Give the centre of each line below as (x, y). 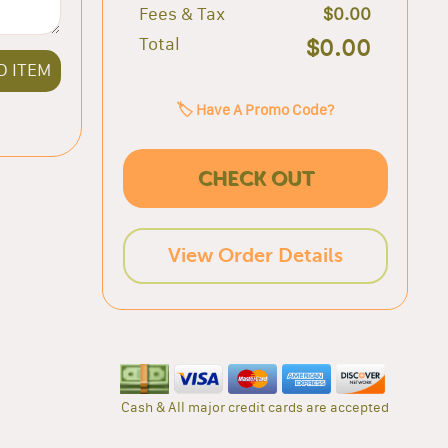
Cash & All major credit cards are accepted (255, 406)
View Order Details (255, 255)
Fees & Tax (182, 13)
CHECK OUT (255, 178)
